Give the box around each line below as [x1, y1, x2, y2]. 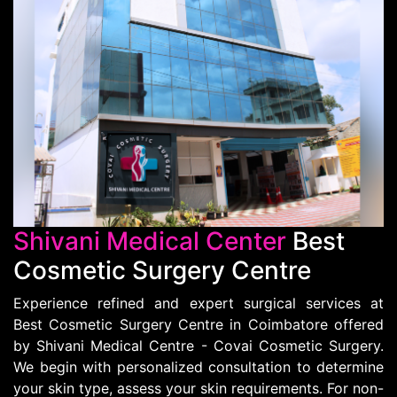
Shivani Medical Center [13, 225, 286, 256]
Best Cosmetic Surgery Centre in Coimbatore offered [13, 315, 384, 333]
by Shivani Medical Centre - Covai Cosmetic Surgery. [13, 336, 384, 354]
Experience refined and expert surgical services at [13, 293, 384, 312]
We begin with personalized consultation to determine [13, 357, 384, 376]
